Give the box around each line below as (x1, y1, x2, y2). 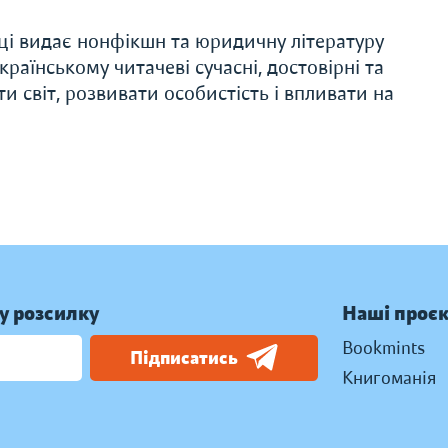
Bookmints (342, 337, 425, 359)
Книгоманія (342, 367, 436, 389)
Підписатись (130, 347, 239, 369)
